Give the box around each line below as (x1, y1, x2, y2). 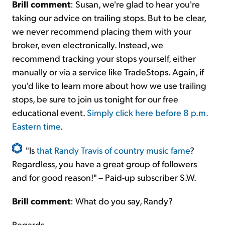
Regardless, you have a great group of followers (12, 158, 197, 170)
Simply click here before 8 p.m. (87, 106, 208, 119)
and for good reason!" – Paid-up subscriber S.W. (12, 171, 196, 183)
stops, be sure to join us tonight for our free (12, 93, 178, 105)
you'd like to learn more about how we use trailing (12, 79, 206, 91)
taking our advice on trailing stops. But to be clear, (12, 12, 206, 24)
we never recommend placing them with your (12, 25, 191, 37)
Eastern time (12, 120, 60, 132)
